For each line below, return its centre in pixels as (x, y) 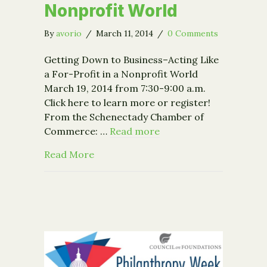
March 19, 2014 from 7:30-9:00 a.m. (125, 89)
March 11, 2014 (126, 34)
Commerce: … (77, 131)
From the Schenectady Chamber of (124, 117)
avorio (69, 34)
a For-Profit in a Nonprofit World (121, 74)
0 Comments (193, 34)
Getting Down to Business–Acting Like (131, 60)
